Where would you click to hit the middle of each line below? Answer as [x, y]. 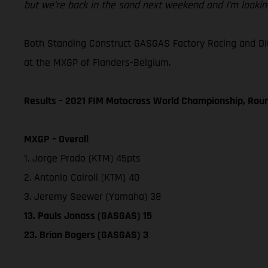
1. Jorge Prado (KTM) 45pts [82, 158]
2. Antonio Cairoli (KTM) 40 [82, 177]
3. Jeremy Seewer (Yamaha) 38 [92, 196]
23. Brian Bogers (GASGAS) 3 [86, 234]
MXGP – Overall [56, 139]
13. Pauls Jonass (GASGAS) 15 [88, 215]
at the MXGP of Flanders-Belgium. [97, 62]
